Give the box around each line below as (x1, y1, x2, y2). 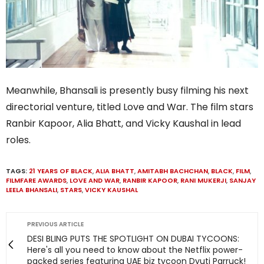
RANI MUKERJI (180, 176, 226, 186)
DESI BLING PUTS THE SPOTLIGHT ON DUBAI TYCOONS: (27, 233, 239, 245)
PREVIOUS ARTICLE (27, 220, 84, 229)
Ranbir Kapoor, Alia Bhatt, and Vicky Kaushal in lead (6, 117, 241, 131)
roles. (6, 133, 31, 147)
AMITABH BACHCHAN (137, 166, 208, 176)
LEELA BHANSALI (6, 185, 57, 195)
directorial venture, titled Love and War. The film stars (6, 100, 253, 114)
